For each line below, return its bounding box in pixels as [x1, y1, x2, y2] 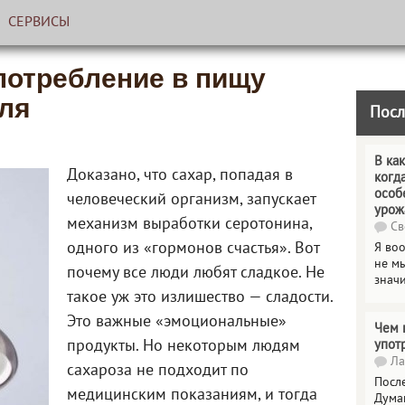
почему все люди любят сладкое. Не [67, 266, 325, 281]
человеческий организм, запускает [67, 193, 316, 208]
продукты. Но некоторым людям [67, 339, 300, 354]
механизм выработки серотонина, [67, 217, 312, 232]
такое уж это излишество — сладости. [67, 290, 333, 306]
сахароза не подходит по [67, 363, 249, 379]
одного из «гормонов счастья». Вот [67, 241, 319, 257]
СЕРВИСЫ [8, 16, 71, 29]
